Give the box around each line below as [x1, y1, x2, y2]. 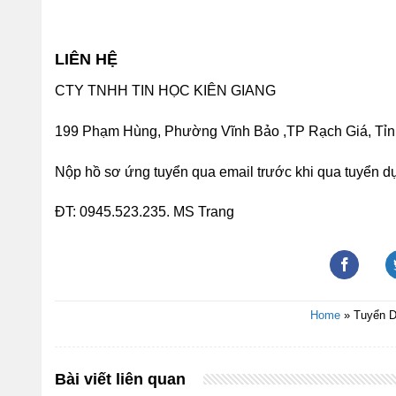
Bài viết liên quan [55, 369, 186, 388]
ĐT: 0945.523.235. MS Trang [55, 204, 234, 220]
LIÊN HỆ [55, 49, 118, 68]
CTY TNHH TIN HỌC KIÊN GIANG [55, 82, 276, 98]
